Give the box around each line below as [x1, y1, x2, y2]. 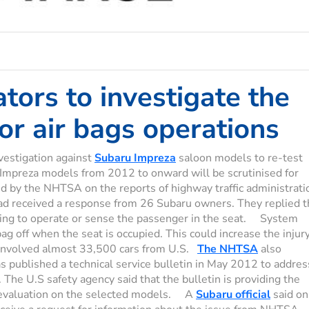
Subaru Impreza [94, 150, 176, 166]
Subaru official [196, 287, 270, 303]
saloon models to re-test [176, 150, 303, 166]
